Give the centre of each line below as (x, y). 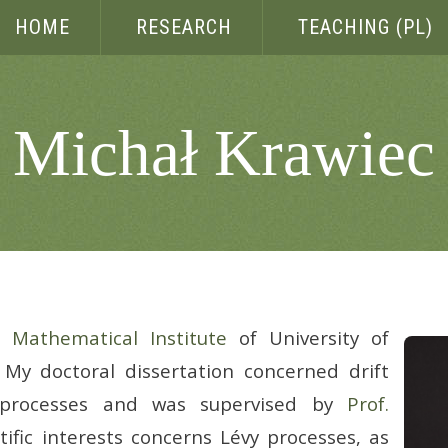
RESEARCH (183, 27)
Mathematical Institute (119, 337)
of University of (308, 337)
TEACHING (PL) (365, 27)
